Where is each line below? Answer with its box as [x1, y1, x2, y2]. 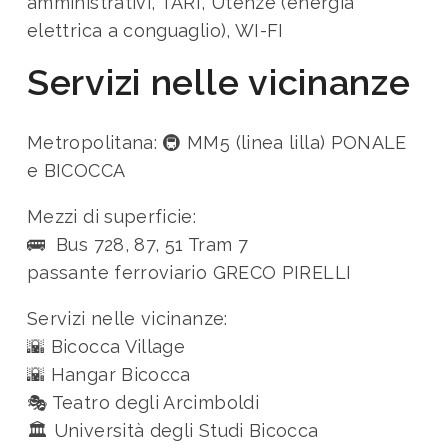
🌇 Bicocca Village [27, 335, 186, 357]
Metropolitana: [27, 131, 163, 153]
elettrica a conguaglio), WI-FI [27, 19, 284, 41]
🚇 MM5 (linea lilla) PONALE [162, 131, 407, 153]
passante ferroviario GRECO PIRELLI [27, 261, 352, 283]
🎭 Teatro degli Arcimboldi [27, 391, 259, 413]
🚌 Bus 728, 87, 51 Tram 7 [27, 233, 248, 255]
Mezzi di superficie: [27, 205, 197, 227]
